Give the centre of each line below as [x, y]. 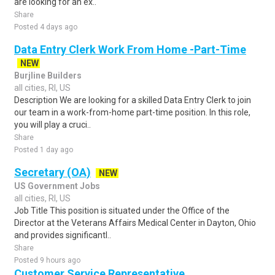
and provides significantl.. [63, 235]
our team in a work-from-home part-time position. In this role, [132, 112]
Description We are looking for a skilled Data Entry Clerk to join [133, 100]
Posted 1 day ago [44, 150]
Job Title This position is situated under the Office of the [122, 211]
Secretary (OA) [52, 172]
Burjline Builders [48, 76]
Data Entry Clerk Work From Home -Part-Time [130, 49]
